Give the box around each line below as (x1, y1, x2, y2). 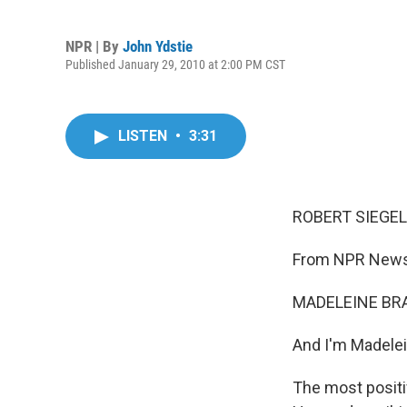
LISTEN (118, 127, 171, 144)
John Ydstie (123, 36, 193, 55)
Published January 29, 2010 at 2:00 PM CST (65, 56, 285, 72)
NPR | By (65, 36, 123, 55)
